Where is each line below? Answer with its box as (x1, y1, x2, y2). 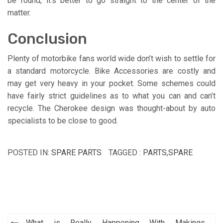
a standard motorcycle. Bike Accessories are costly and (7, 66, 216, 76)
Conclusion (7, 29, 87, 48)
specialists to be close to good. (7, 115, 118, 125)
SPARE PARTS (51, 147, 102, 157)
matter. (7, 7, 31, 17)
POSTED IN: (7, 147, 51, 157)
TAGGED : (109, 147, 143, 157)
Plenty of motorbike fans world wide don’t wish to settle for (7, 53, 216, 63)
